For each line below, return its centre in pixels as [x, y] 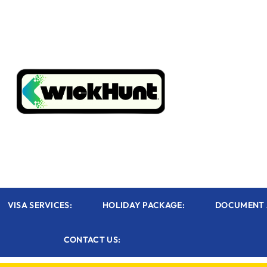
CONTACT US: [92, 240]
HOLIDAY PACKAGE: [144, 205]
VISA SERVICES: [40, 205]
